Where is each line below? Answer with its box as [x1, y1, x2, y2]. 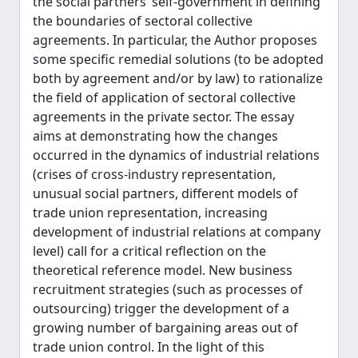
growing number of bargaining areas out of [33, 319, 298, 336]
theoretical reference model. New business [33, 261, 292, 279]
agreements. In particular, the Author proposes [33, 31, 317, 49]
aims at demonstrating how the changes [33, 127, 278, 145]
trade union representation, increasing [33, 204, 268, 221]
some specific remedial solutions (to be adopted [33, 50, 324, 68]
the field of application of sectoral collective [33, 89, 296, 106]
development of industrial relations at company [33, 223, 320, 241]
